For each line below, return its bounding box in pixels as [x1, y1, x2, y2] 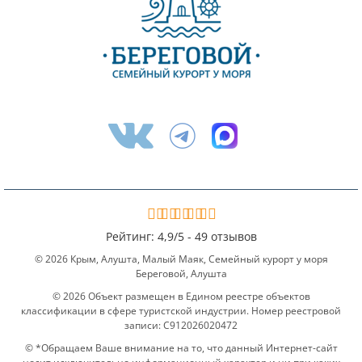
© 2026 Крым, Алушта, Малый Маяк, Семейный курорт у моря [34, 251, 328, 266]
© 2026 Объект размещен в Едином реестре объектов [52, 288, 310, 303]
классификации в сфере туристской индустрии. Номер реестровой [21, 303, 341, 318]
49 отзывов [194, 228, 257, 244]
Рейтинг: [105, 228, 154, 244]
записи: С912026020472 [124, 318, 238, 332]
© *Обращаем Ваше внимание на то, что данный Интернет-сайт [24, 340, 338, 355]
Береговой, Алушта [135, 266, 227, 280]
